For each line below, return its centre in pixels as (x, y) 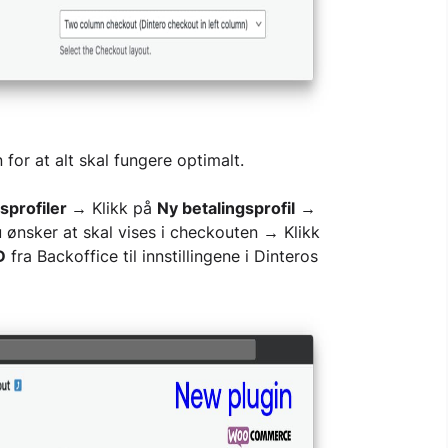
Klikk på (121, 208)
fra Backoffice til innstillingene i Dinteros (161, 256)
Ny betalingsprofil (225, 208)
